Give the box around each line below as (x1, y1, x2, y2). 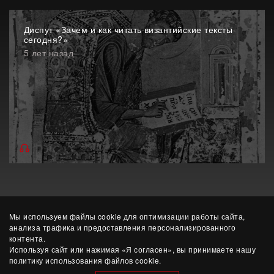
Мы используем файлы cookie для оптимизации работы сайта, (9, 211, 245, 221)
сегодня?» (24, 33, 68, 45)
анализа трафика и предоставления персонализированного (9, 222, 236, 232)
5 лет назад (24, 46, 74, 59)
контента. (9, 233, 46, 243)
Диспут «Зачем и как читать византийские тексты (24, 23, 233, 35)
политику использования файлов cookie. (9, 255, 161, 265)
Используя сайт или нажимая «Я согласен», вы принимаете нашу (9, 244, 256, 254)
